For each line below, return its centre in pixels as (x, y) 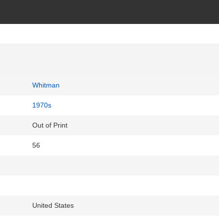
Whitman (46, 85)
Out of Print (50, 125)
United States (53, 206)
